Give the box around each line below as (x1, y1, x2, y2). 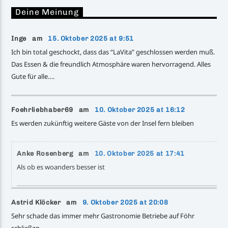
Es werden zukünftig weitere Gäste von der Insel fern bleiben (11, 118, 194, 128)
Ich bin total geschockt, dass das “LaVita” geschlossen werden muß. (11, 47, 215, 56)
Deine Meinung (15, 7, 79, 17)
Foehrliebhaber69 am (11, 105, 95, 113)
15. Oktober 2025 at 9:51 (48, 34, 134, 42)
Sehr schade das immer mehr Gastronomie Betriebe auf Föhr (11, 211, 195, 220)
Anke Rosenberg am (17, 149, 95, 157)
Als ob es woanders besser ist (17, 162, 105, 172)
